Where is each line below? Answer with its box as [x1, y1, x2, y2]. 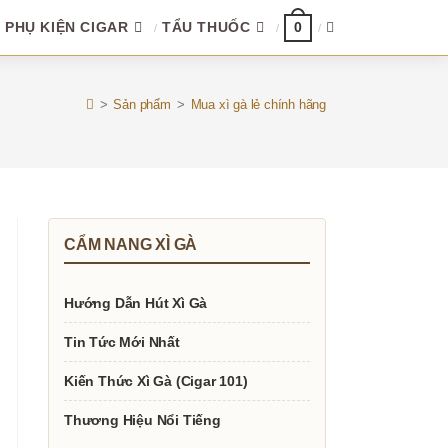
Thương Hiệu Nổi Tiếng [64, 412, 221, 428]
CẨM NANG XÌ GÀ [64, 236, 198, 253]
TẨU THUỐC [161, 19, 251, 35]
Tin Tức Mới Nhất [64, 334, 180, 350]
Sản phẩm [113, 97, 171, 112]
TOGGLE [326, 19, 385, 35]
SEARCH [326, 129, 383, 145]
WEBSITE [326, 74, 388, 90]
